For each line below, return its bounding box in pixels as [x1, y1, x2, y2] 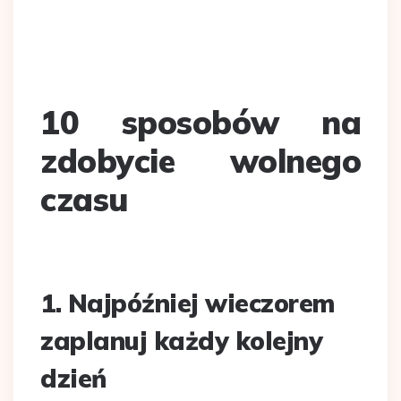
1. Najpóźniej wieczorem [40, 286, 335, 319]
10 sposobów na [40, 101, 361, 142]
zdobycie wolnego [40, 140, 361, 181]
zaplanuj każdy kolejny [40, 324, 322, 356]
